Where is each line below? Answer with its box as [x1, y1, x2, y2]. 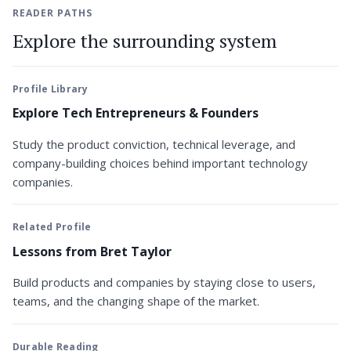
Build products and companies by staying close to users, [13, 274, 316, 291]
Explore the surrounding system [13, 27, 277, 53]
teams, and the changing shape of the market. [13, 293, 259, 309]
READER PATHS [13, 5, 92, 20]
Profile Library [13, 81, 89, 96]
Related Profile [13, 220, 92, 234]
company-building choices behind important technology [13, 154, 308, 171]
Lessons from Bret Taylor [13, 243, 172, 260]
